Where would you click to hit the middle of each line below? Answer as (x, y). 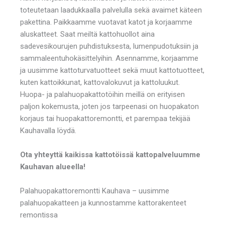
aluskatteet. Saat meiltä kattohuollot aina (87, 34)
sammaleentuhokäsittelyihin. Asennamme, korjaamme (109, 58)
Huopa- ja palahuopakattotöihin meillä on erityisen (102, 94)
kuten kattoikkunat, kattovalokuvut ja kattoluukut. (100, 82)
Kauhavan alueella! (53, 166)
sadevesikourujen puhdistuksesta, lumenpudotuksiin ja (109, 46)
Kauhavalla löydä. (48, 130)
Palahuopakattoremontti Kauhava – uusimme (95, 191)
